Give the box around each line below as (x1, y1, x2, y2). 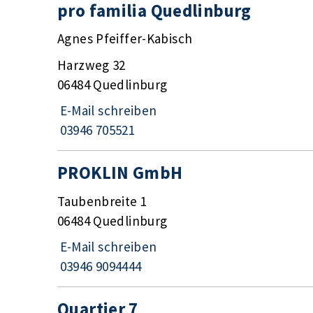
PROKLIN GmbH (57, 161, 183, 184)
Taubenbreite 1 (57, 192, 147, 210)
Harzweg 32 (57, 56, 126, 73)
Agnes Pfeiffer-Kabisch (57, 30, 193, 48)
